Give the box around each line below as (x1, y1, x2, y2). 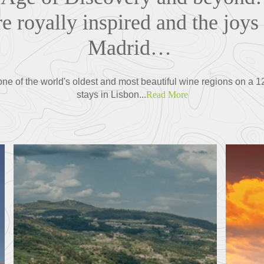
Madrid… (87, 35, 177, 60)
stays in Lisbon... (76, 89, 146, 100)
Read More (146, 89, 188, 100)
